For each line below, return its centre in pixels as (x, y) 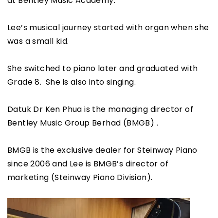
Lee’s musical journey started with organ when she (108, 28)
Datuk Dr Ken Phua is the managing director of (100, 109)
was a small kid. (38, 41)
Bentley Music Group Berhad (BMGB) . (83, 123)
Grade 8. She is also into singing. (72, 82)
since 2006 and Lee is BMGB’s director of (88, 164)
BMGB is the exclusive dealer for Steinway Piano (102, 150)
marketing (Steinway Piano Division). (80, 178)
